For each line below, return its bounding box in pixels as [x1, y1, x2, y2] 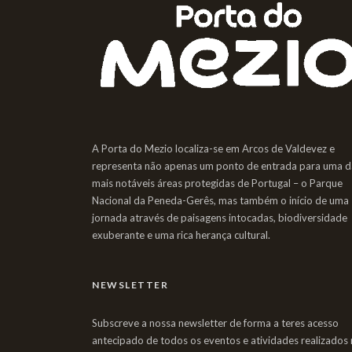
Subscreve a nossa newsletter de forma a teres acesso [92, 316, 339, 329]
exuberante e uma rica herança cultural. [92, 228, 270, 241]
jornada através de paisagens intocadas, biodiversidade [92, 211, 347, 224]
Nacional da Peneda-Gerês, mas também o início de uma [92, 193, 349, 207]
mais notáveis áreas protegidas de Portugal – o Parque [92, 176, 343, 189]
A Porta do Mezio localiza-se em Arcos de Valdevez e [92, 141, 335, 155]
